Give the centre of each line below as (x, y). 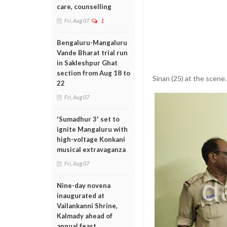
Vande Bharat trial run (92, 53)
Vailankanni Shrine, (87, 206)
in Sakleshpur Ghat (87, 63)
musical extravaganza (91, 149)
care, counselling (84, 7)
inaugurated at (81, 196)
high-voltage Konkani (91, 139)
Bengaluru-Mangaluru (92, 43)
